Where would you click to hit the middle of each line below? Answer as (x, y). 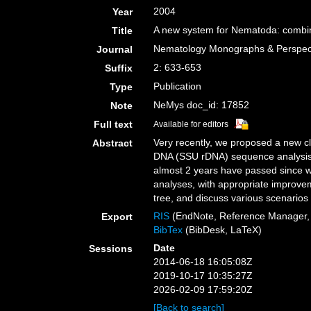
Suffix (119, 68)
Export (117, 217)
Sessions (111, 249)
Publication (178, 86)
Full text (114, 124)
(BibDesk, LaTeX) (222, 230)
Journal (115, 49)
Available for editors (191, 124)
